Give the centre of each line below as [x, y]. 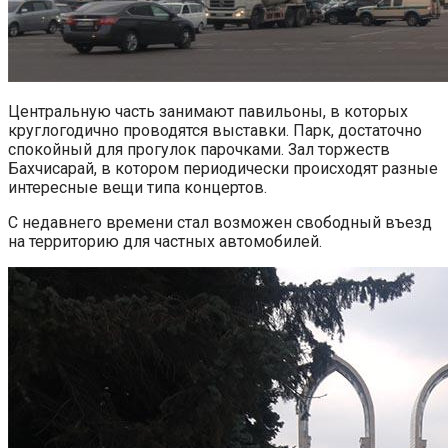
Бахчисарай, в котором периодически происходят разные [223, 168]
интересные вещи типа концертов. [137, 187]
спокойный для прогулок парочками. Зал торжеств [199, 149]
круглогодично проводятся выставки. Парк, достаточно [215, 130]
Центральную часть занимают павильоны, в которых [208, 111]
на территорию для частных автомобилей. [165, 241]
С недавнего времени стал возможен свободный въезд [220, 222]
